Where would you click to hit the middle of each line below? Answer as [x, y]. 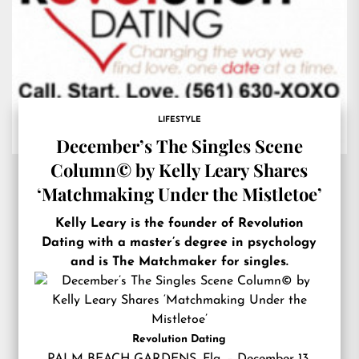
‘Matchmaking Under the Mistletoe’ [179, 194]
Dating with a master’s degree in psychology [179, 243]
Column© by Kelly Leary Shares [179, 170]
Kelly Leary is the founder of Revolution [179, 224]
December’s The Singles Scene [179, 146]
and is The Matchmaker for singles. [179, 262]
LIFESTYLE [179, 120]
